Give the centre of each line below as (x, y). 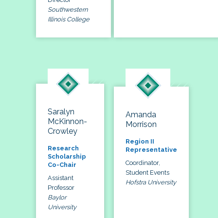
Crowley (63, 131)
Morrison (141, 124)
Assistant (61, 178)
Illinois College (69, 19)
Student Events (147, 172)
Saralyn (61, 111)
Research (63, 148)
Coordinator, (143, 163)
